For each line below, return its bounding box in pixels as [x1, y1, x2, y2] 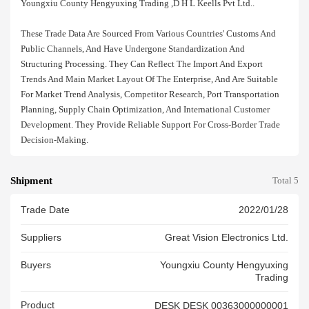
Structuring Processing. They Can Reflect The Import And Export [21, 59, 263, 69]
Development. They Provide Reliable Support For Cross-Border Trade [21, 119, 280, 130]
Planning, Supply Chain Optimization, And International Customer [21, 104, 270, 114]
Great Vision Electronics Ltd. [165, 232, 288, 243]
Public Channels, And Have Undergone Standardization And [21, 43, 245, 54]
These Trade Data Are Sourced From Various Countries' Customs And [21, 28, 276, 39]
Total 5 [272, 176, 299, 186]
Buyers [21, 259, 51, 270]
